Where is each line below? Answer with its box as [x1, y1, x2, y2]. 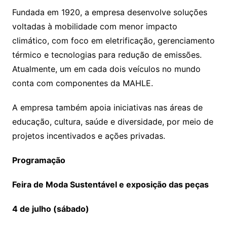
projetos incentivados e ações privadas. [12, 131, 165, 141]
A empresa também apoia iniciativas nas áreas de [12, 102, 203, 113]
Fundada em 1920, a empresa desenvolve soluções [12, 7, 207, 18]
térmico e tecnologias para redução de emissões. [12, 50, 202, 60]
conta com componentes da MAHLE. [12, 78, 153, 89]
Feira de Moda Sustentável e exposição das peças [12, 179, 209, 190]
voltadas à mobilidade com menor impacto [12, 21, 177, 32]
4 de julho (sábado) [12, 204, 89, 214]
